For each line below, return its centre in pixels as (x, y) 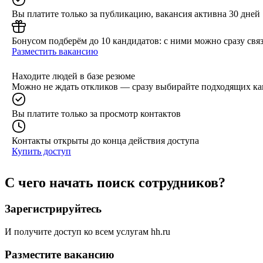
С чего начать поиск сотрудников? (115, 183)
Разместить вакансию (55, 51)
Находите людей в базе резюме (73, 76)
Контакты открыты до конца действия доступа (105, 140)
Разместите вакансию (60, 254)
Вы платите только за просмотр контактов (96, 113)
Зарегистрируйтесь (53, 209)
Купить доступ (41, 151)
